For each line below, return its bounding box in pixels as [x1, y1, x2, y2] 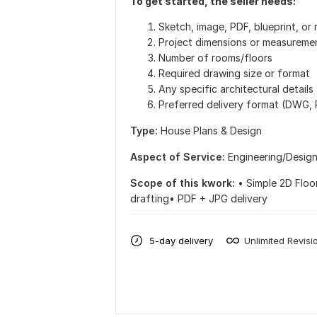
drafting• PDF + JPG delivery [130, 192, 267, 204]
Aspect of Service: [130, 151, 225, 163]
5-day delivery [149, 234, 213, 246]
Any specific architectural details [158, 83, 313, 95]
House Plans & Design [161, 125, 262, 137]
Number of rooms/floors [158, 52, 272, 64]
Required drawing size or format [158, 67, 310, 79]
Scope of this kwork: [130, 177, 235, 189]
